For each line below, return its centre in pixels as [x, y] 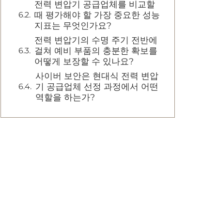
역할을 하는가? [65, 97]
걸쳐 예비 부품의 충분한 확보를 [96, 51]
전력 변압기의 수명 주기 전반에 [96, 40]
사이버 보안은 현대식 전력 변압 [97, 76]
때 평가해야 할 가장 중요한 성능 [97, 15]
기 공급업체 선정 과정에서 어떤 [97, 87]
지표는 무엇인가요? [73, 26]
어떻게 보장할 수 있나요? [84, 62]
